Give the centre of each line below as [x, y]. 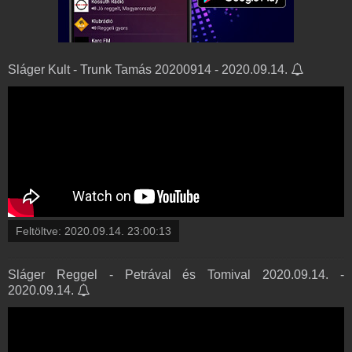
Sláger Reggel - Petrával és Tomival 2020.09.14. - [176, 274]
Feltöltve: [40, 231]
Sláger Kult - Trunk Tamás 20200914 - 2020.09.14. [149, 70]
